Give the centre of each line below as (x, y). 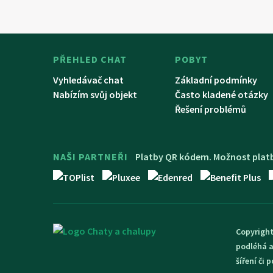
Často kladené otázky (222, 95)
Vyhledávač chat (88, 80)
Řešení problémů (211, 109)
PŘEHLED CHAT (90, 59)
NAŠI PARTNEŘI (90, 157)
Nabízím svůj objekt (95, 95)
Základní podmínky (216, 80)
